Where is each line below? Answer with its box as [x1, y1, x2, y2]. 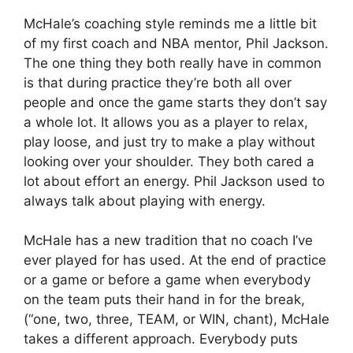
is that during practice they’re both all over [24, 74, 292, 91]
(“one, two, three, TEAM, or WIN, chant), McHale [24, 311, 329, 328]
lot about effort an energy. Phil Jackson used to [24, 173, 325, 189]
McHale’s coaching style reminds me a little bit [24, 15, 317, 32]
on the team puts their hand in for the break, [24, 292, 305, 308]
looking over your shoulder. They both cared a [24, 153, 314, 169]
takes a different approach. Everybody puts [24, 331, 298, 347]
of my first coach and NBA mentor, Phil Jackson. [24, 35, 329, 51]
